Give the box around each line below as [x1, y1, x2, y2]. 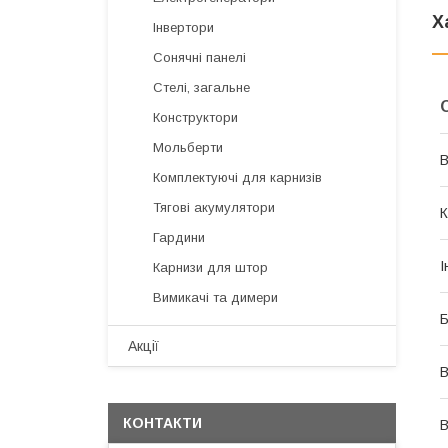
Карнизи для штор [153, 260, 268, 275]
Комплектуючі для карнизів [153, 170, 322, 185]
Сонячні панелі [153, 50, 246, 65]
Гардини [153, 230, 205, 245]
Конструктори [153, 110, 238, 125]
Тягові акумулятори [153, 200, 275, 215]
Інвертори [153, 20, 214, 35]
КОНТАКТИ [123, 415, 202, 431]
